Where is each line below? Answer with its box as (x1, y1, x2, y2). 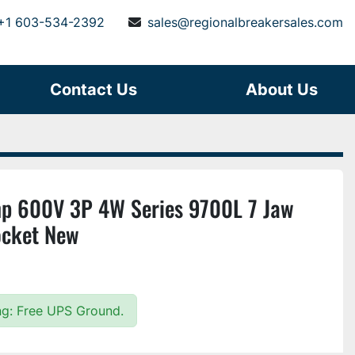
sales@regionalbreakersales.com (147, 14, 343, 30)
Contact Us (62, 80, 137, 99)
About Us (257, 80, 318, 99)
